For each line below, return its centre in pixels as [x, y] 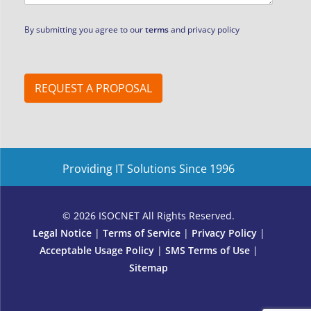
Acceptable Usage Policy [96, 250]
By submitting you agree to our [85, 29]
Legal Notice [62, 233]
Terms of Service [141, 233]
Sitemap [149, 267]
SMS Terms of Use [207, 250]
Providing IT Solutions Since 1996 [149, 168]
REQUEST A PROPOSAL [94, 88]
